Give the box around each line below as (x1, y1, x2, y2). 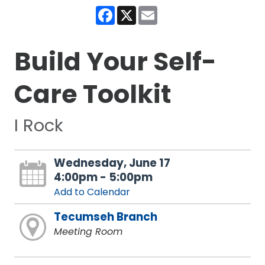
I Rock (14, 114, 63, 138)
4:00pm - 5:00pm (53, 169, 153, 186)
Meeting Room (53, 225, 122, 239)
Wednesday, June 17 (53, 155, 170, 172)
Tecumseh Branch (53, 209, 157, 225)
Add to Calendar (53, 185, 130, 199)
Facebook (115, 4, 161, 18)
